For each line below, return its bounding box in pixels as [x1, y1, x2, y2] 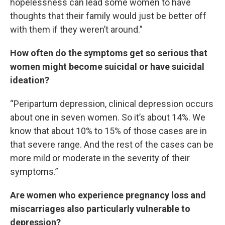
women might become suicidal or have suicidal [10, 61, 204, 72]
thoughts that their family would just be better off [10, 11, 206, 21]
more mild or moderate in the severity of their [10, 153, 190, 163]
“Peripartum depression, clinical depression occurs [10, 98, 213, 109]
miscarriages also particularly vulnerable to [10, 203, 190, 214]
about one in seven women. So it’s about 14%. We [10, 112, 205, 123]
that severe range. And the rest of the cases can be [10, 139, 213, 150]
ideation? [10, 75, 49, 85]
